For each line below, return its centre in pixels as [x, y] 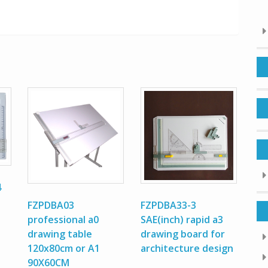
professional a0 [63, 219]
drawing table [60, 234]
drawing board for [183, 234]
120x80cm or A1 [64, 248]
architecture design [187, 248]
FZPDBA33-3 [169, 205]
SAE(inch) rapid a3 [182, 219]
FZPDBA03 [51, 205]
